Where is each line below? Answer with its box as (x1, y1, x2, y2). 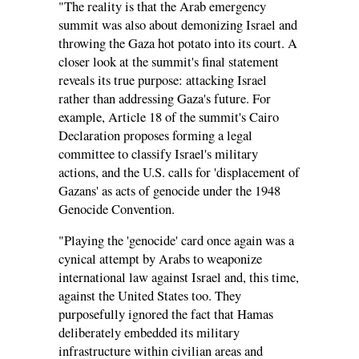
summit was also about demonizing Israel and (58, 15, 297, 34)
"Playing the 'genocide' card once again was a (58, 232, 294, 250)
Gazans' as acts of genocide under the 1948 (58, 181, 280, 200)
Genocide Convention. (58, 200, 175, 218)
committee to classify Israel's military (58, 144, 258, 163)
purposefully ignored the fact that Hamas (58, 305, 273, 324)
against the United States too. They (58, 287, 241, 305)
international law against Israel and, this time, (58, 268, 299, 287)
